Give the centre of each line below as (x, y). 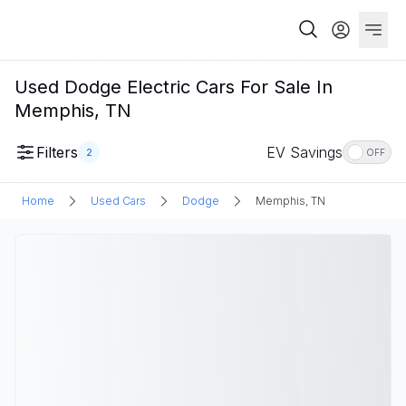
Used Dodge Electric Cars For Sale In (174, 87)
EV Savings (304, 152)
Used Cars (118, 201)
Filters (57, 152)
